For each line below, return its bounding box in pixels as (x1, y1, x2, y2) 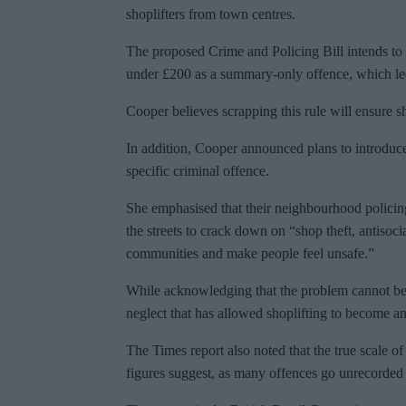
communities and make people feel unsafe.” (126, 246, 374, 262)
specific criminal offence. (126, 163, 269, 179)
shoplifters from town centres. (126, 6, 295, 23)
